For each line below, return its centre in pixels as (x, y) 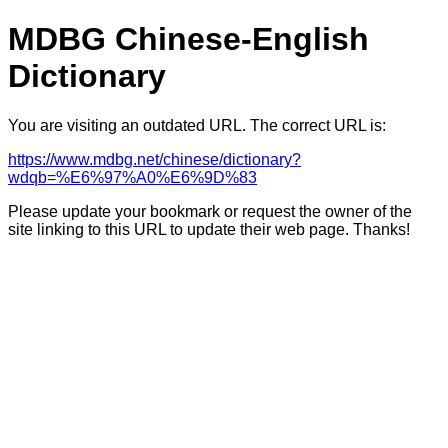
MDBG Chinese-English (188, 39)
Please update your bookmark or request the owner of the (210, 211)
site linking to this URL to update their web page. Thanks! (209, 229)
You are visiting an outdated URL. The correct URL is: (197, 125)
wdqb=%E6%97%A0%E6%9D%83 (132, 177)
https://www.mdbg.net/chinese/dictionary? (154, 159)
